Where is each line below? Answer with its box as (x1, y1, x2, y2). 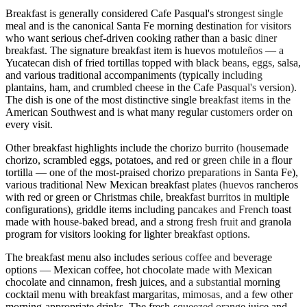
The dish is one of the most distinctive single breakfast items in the (5, 93, 291, 106)
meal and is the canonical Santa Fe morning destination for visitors (5, 19, 291, 32)
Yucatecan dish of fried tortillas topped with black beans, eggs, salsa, (5, 56, 301, 69)
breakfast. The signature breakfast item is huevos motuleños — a (5, 44, 284, 56)
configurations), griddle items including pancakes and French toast (5, 203, 291, 215)
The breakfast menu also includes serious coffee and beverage (5, 251, 272, 263)
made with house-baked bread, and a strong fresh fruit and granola (5, 215, 291, 228)
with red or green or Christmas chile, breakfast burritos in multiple (5, 191, 289, 203)
